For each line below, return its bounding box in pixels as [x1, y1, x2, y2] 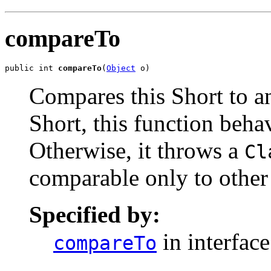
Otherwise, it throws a [29, 137, 244, 164]
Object [106, 64, 135, 73]
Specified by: [29, 201, 160, 228]
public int [5, 64, 58, 73]
